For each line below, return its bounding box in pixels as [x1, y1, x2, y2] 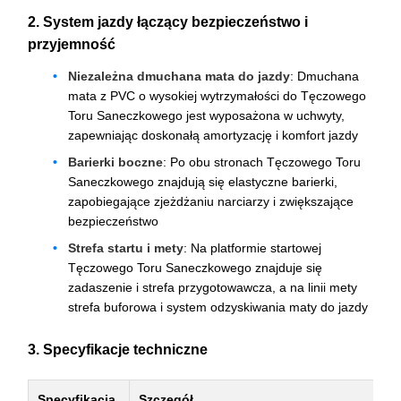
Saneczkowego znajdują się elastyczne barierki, [68, 175, 337, 190]
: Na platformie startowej [183, 241, 321, 256]
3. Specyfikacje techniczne [28, 342, 208, 358]
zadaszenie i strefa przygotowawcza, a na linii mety [68, 280, 357, 295]
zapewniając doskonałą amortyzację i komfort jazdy [68, 128, 358, 143]
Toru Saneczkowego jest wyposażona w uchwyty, [68, 108, 345, 124]
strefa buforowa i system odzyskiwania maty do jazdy [68, 300, 368, 315]
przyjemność [28, 36, 115, 52]
